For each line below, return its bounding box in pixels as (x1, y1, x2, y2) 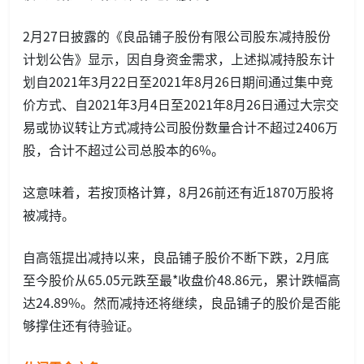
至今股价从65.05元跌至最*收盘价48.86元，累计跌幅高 (23, 269, 340, 289)
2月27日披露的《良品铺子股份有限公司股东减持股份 (23, 25, 331, 45)
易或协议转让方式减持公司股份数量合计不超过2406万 (23, 116, 338, 136)
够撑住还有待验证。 (23, 314, 140, 335)
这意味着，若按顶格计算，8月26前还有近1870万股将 (23, 181, 334, 201)
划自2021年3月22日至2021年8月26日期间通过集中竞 (23, 71, 333, 91)
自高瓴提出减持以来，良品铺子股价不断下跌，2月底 (23, 246, 329, 266)
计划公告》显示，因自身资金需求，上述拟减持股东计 (23, 48, 335, 68)
